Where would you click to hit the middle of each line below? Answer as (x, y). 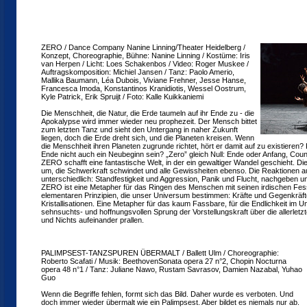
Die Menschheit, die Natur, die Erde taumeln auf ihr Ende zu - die (148, 113)
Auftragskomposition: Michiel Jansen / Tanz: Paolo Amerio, (138, 72)
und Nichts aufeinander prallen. (93, 220)
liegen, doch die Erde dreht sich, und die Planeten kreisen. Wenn (148, 138)
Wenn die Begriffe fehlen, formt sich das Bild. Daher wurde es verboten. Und (167, 294)
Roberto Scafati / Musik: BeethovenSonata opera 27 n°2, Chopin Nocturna (164, 261)
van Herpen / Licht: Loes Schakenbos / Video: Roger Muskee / (145, 64)
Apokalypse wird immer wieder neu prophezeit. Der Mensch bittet (149, 121)
